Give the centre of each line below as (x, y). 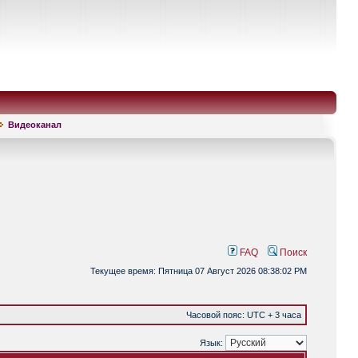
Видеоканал (35, 125)
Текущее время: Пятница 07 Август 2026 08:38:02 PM (199, 271)
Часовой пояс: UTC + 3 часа (244, 315)
